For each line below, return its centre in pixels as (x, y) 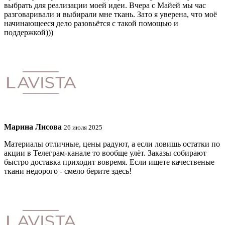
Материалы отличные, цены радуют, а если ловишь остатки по (112, 144)
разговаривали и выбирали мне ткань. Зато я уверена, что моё (110, 15)
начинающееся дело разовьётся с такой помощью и (91, 24)
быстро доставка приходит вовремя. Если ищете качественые (109, 162)
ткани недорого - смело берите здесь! (68, 171)
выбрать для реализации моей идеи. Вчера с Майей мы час (105, 6)
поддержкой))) (29, 33)
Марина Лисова (33, 127)
